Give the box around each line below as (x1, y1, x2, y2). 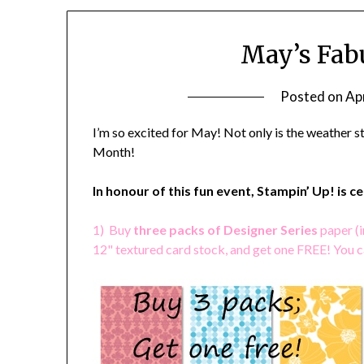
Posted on (279, 88, 345, 106)
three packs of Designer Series (131, 222, 321, 238)
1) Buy (93, 222, 132, 238)
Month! (93, 144, 138, 160)
